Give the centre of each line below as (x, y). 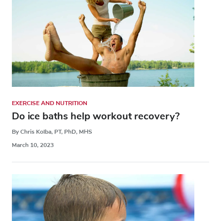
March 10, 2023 (33, 145)
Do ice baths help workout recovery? (96, 116)
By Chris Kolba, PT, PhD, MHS (52, 132)
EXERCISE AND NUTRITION (50, 103)
